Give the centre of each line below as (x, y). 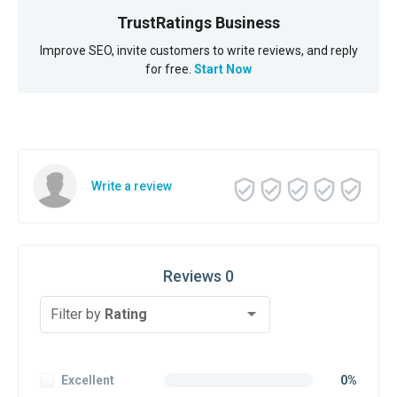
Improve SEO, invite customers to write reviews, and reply (198, 51)
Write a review (132, 186)
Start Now (223, 69)
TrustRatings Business (198, 23)
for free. (170, 69)
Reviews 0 (198, 276)
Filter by (78, 314)
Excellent (88, 381)
